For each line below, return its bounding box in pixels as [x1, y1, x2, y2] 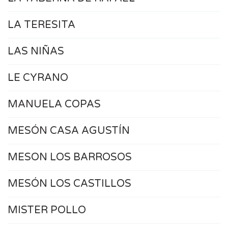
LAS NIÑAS [8, 45, 64, 58]
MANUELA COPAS [8, 98, 101, 110]
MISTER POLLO [8, 204, 86, 216]
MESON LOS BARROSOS [8, 151, 132, 163]
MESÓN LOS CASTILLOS [8, 177, 131, 190]
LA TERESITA [8, 18, 75, 31]
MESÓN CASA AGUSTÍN [8, 124, 130, 137]
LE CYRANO [8, 71, 68, 84]
